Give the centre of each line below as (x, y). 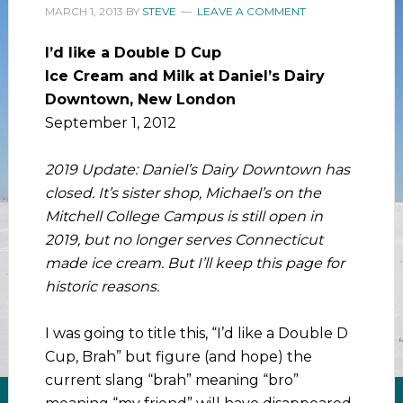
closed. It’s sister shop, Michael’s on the (183, 193)
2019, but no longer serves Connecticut (184, 239)
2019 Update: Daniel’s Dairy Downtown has (197, 169)
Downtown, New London (140, 99)
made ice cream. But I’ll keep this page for (194, 263)
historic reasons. (102, 286)
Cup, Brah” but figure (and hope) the (178, 356)
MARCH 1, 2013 (84, 11)
